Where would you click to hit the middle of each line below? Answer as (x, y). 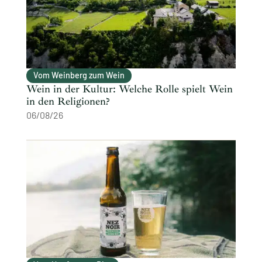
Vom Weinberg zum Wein (79, 75)
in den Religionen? (68, 101)
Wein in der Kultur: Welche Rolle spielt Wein (129, 89)
